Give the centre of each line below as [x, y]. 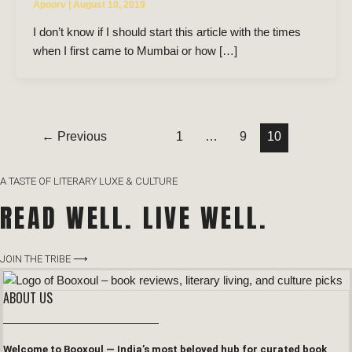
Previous [80, 137]
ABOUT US [28, 297]
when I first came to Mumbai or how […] [135, 51]
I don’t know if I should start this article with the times [167, 33]
